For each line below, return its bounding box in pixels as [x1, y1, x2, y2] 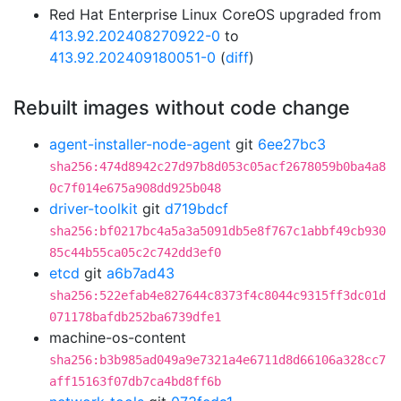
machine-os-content [49, 328, 186, 346]
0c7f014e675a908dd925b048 [49, 181, 221, 195]
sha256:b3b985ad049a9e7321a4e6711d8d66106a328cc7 [49, 353, 386, 367]
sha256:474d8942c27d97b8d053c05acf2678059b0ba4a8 [49, 159, 386, 174]
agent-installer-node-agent [49, 135, 231, 153]
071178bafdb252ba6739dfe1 [49, 310, 221, 324]
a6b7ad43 [107, 264, 175, 282]
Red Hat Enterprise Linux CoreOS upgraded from [49, 5, 381, 23]
